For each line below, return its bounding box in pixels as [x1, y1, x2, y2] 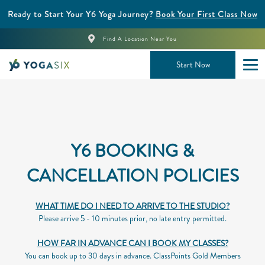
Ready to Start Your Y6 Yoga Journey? [8, 8, 156, 20]
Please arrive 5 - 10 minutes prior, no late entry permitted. [38, 212, 227, 224]
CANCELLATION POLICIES [26, 163, 239, 188]
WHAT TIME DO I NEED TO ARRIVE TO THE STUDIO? [35, 200, 230, 212]
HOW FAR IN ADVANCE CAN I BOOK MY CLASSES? [37, 237, 228, 249]
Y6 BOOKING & [71, 138, 194, 163]
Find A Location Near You [103, 34, 177, 43]
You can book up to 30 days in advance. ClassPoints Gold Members [24, 250, 241, 261]
